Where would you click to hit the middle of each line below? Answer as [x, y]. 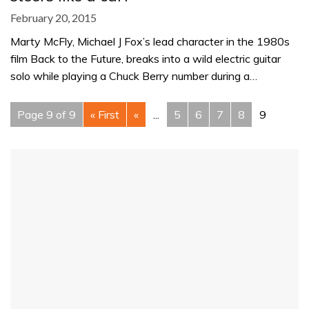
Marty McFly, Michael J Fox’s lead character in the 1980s [150, 42]
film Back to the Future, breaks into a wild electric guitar [146, 59]
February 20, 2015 [53, 18]
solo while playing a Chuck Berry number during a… [134, 76]
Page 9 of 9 [47, 115]
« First [105, 115]
